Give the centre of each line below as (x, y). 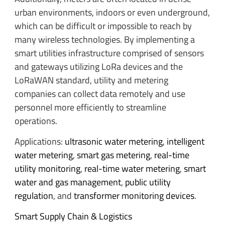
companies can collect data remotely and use (100, 93)
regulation (34, 196)
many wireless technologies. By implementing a (104, 39)
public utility (148, 182)
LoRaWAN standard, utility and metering (91, 80)
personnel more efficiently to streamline (90, 107)
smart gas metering (113, 155)
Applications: (39, 142)
